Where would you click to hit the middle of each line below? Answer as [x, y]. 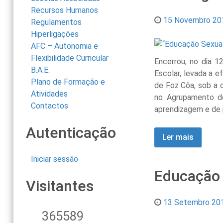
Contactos [49, 106]
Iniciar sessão [54, 159]
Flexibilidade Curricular [69, 58]
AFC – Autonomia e [64, 46]
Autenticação [71, 133]
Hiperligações [55, 34]
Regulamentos [56, 22]
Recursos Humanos [64, 10]
